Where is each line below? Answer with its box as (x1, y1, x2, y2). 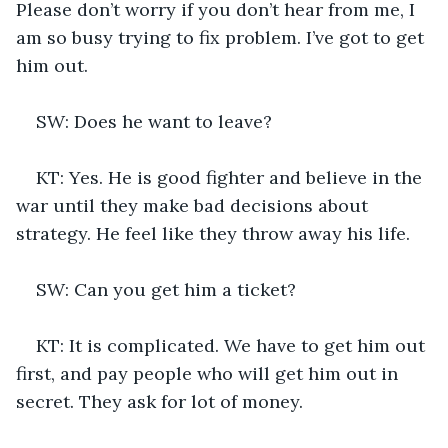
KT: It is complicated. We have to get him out (36, 333, 430, 357)
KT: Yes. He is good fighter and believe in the (36, 165, 427, 189)
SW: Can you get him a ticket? (36, 277, 296, 301)
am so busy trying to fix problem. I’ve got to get (16, 25, 429, 49)
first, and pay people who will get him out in (16, 361, 403, 385)
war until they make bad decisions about (16, 193, 373, 217)
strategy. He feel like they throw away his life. (16, 221, 410, 245)
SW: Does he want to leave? (36, 109, 272, 133)
